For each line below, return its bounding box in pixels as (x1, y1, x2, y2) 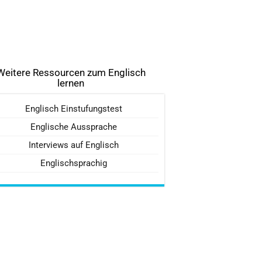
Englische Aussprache (30, 121, 117, 132)
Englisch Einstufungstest (25, 103, 122, 114)
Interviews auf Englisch (29, 139, 119, 150)
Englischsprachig (40, 157, 107, 168)
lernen (57, 77, 84, 89)
